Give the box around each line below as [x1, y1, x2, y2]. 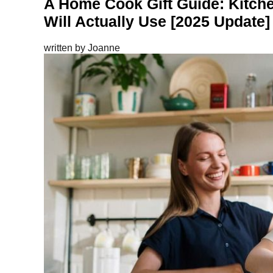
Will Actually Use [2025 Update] [44, 13, 270, 30]
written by [44, 43, 88, 53]
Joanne [88, 43, 120, 53]
